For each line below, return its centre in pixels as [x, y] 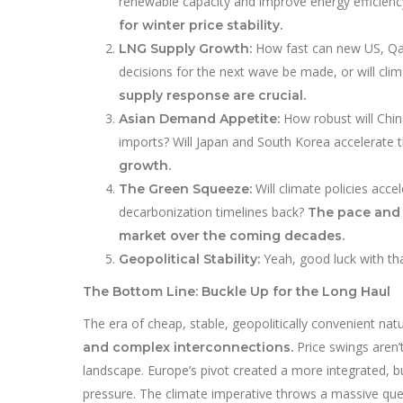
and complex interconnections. [188, 347]
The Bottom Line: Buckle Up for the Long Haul [237, 291]
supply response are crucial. [212, 95]
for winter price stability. [201, 25]
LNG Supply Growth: [185, 48]
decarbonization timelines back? [213, 211]
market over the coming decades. [232, 235]
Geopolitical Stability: [189, 259]
